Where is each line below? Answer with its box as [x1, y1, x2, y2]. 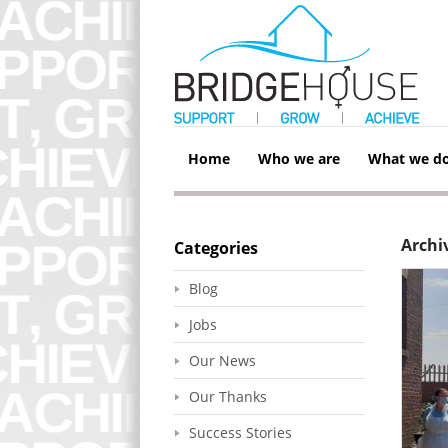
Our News [189, 351, 256, 370]
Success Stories [189, 423, 292, 442]
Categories [174, 237, 258, 259]
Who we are [258, 149, 340, 168]
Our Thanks [189, 387, 267, 406]
